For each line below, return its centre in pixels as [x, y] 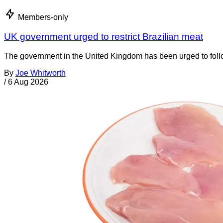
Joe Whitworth [41, 73]
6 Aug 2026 [28, 82]
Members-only [43, 17]
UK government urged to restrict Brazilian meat [104, 37]
